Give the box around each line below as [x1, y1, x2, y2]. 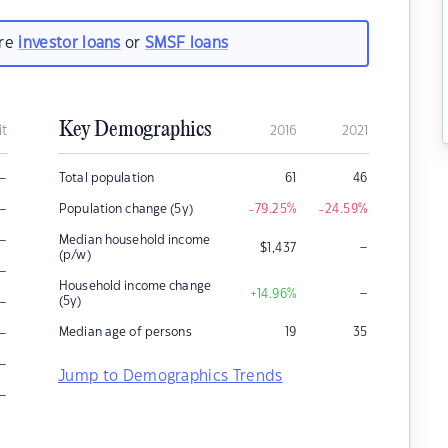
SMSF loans [145, 35, 229, 51]
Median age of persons [59, 326, 192, 338]
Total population [59, 172, 155, 184]
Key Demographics [59, 118, 211, 142]
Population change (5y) [59, 203, 193, 215]
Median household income [59, 234, 210, 246]
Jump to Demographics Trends [58, 369, 283, 384]
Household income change [59, 280, 211, 292]
